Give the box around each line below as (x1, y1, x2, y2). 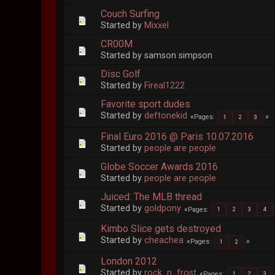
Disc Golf (101, 68, 141, 80)
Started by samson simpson (101, 50, 213, 61)
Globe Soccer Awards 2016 (101, 160, 219, 172)
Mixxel (144, 20, 169, 31)
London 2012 (101, 255, 158, 267)
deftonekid (144, 110, 188, 122)
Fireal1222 (144, 80, 185, 91)
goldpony (144, 203, 182, 214)
